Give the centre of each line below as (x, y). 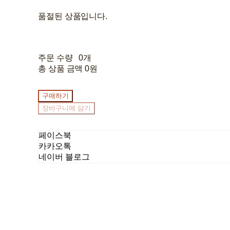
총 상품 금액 (61, 68)
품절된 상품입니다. (73, 16)
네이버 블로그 (64, 157)
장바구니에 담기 (67, 108)
